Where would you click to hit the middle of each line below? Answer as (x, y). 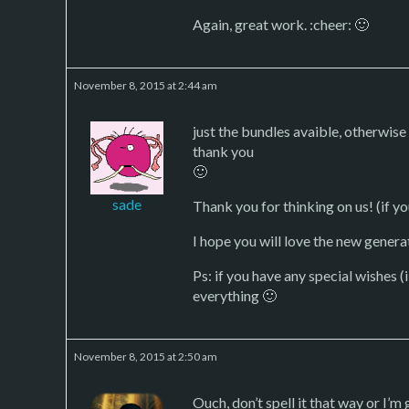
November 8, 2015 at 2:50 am (146, 356)
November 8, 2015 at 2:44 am (146, 85)
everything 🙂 (235, 295)
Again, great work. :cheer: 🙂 (281, 24)
